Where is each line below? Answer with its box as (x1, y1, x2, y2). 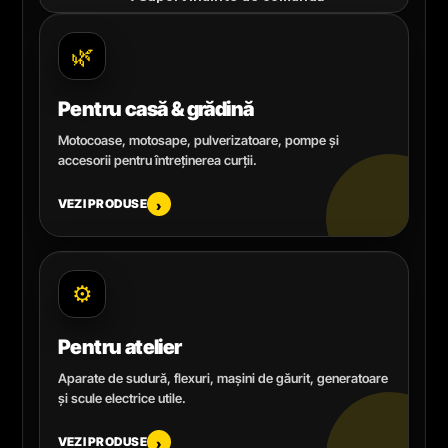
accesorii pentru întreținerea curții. (58, 151, 257, 168)
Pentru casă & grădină (58, 96, 254, 121)
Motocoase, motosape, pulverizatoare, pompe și (58, 131, 339, 148)
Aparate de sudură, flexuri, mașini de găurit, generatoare (58, 369, 388, 386)
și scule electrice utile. (58, 389, 186, 406)
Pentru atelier (58, 334, 182, 359)
